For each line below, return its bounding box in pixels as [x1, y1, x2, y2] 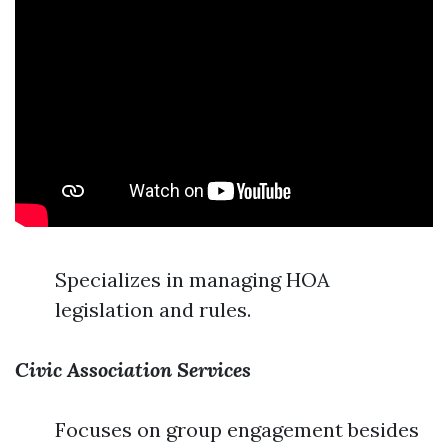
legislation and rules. [55, 297, 251, 322]
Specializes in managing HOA [55, 267, 330, 292]
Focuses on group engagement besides [55, 417, 419, 442]
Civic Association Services [15, 357, 251, 382]
